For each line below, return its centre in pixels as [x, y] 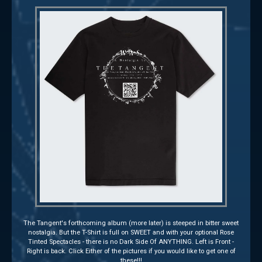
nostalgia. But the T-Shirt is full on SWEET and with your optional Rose [131, 232]
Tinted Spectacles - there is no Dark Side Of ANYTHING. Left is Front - [131, 242]
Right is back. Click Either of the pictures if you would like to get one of [131, 251]
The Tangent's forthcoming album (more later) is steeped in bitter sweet [131, 223]
